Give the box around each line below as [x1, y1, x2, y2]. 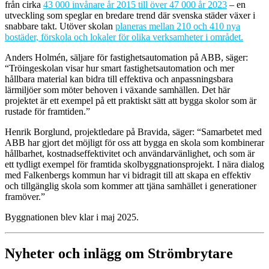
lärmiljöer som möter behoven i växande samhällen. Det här [5, 84, 230, 95]
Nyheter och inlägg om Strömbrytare [5, 245, 233, 261]
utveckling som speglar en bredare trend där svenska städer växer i [5, 10, 255, 20]
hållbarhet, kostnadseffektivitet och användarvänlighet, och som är [5, 148, 255, 159]
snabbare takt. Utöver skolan [5, 20, 115, 31]
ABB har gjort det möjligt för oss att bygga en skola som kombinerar [5, 137, 264, 148]
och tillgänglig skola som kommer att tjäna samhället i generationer [5, 180, 256, 191]
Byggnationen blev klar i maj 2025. [5, 211, 139, 222]
